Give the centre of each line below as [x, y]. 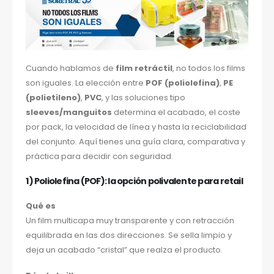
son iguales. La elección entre [86, 83]
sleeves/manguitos [69, 113]
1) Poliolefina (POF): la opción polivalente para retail [134, 181]
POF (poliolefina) [183, 83]
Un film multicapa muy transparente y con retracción [130, 220]
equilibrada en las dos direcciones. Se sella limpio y [129, 235]
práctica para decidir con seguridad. [100, 157]
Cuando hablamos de [71, 68]
